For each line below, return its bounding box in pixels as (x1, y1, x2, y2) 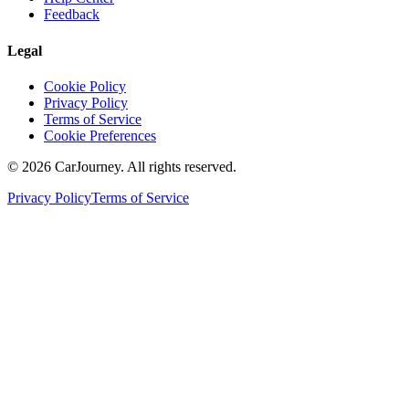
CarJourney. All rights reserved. (51, 158, 236, 174)
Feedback (44, 6, 100, 23)
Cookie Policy (44, 78, 126, 94)
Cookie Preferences (44, 127, 156, 143)
